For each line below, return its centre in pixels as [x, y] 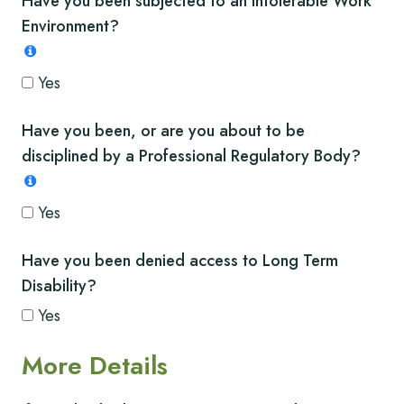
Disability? [59, 285]
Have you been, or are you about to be [163, 131]
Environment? [70, 27]
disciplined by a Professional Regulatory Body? [191, 156]
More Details [95, 365]
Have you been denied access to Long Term [180, 260]
